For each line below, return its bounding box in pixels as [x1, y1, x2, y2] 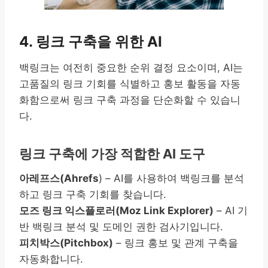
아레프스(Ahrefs [19, 172, 99, 184]
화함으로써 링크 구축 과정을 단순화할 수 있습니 [19, 93, 240, 106]
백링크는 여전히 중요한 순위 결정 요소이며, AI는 [19, 61, 243, 74]
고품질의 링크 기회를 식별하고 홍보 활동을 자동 [19, 77, 240, 90]
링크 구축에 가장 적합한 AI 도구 [19, 145, 205, 162]
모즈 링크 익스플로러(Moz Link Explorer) [19, 204, 214, 217]
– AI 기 [214, 204, 248, 217]
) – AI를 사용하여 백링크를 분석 [99, 172, 244, 184]
